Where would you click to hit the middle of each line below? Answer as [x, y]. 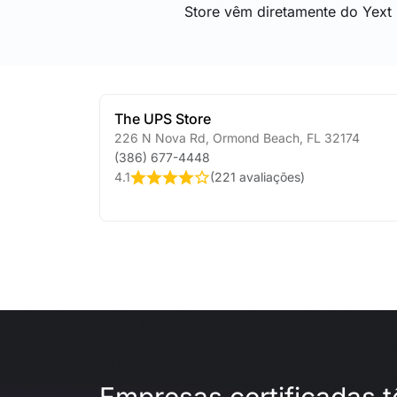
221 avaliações [257, 177]
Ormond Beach [254, 138]
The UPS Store [163, 119]
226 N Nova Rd [160, 138]
